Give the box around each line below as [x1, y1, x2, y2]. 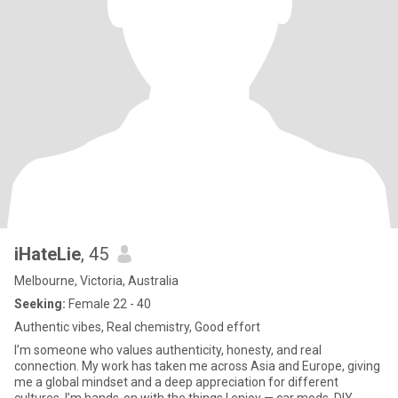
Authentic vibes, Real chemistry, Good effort [14, 320, 260, 334]
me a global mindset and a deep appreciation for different [14, 375, 338, 389]
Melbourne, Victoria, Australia [14, 274, 179, 288]
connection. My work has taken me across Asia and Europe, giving [14, 359, 380, 373]
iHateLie [14, 243, 81, 265]
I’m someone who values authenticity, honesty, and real [14, 343, 322, 357]
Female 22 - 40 [66, 297, 151, 311]
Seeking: [14, 297, 66, 311]
